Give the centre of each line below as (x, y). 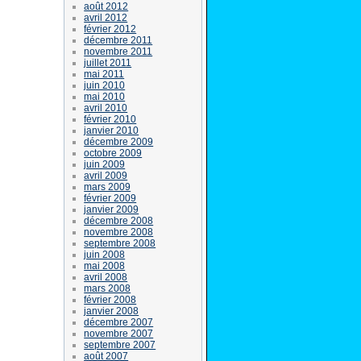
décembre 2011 (118, 40)
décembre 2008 (119, 220)
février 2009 (110, 198)
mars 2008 (108, 288)
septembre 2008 (120, 243)
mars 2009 (108, 187)
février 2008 (110, 299)
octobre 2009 (113, 153)
